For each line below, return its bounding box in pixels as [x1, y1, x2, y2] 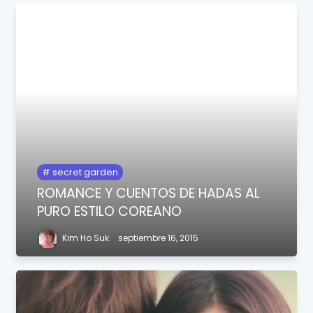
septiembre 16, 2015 [118, 232, 199, 245]
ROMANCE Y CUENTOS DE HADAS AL [37, 184, 261, 203]
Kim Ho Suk [62, 232, 110, 245]
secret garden [50, 166, 119, 180]
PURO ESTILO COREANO [37, 202, 182, 221]
